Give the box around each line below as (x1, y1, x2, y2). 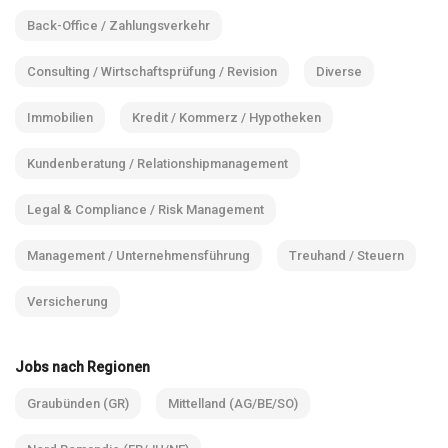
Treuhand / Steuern (289, 247, 404, 263)
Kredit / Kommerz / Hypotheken (132, 109, 321, 125)
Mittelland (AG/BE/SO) (168, 395, 298, 411)
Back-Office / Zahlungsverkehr (27, 17, 210, 33)
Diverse (316, 63, 362, 79)
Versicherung (27, 293, 108, 309)
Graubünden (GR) (27, 395, 129, 411)
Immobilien (27, 109, 93, 125)
